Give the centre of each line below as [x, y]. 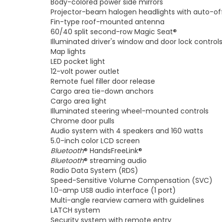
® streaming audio [115, 161]
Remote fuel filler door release [103, 82]
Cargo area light [79, 101]
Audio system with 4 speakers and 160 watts [127, 131]
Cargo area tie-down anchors [102, 91]
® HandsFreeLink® [113, 151]
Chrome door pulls [83, 121]
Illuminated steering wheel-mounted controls [130, 111]
